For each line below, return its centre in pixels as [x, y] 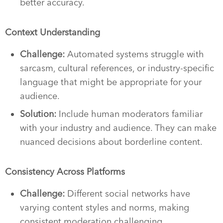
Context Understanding [53, 32]
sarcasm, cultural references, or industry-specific [117, 68]
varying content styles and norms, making [105, 207]
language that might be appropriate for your [111, 82]
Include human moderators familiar [129, 114]
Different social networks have [129, 193]
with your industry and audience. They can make [118, 128]
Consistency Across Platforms [65, 171]
